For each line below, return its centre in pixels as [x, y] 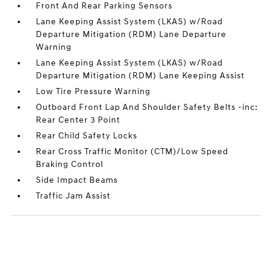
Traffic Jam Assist [73, 196]
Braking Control [70, 165]
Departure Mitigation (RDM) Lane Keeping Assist [141, 76]
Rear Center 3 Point [78, 120]
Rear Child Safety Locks [87, 136]
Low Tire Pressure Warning [93, 92]
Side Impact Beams [77, 180]
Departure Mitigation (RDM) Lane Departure [131, 35]
